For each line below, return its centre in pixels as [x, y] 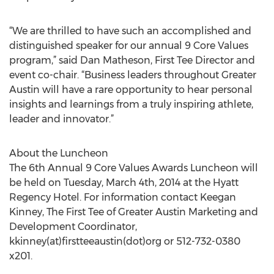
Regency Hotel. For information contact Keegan [123, 197]
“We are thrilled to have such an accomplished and [130, 31]
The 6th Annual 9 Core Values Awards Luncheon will [134, 168]
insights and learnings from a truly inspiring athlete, [131, 104]
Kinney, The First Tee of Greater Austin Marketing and [134, 212]
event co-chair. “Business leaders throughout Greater [133, 75]
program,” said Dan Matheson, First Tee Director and [132, 60]
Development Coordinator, [73, 227]
